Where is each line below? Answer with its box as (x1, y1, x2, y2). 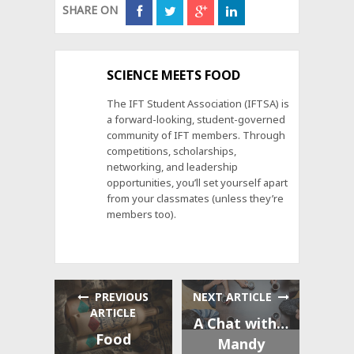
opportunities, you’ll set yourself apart (107, 175, 288, 190)
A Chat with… (193, 313, 288, 333)
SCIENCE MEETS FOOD (107, 66, 241, 84)
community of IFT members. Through (107, 127, 286, 142)
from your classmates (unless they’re (107, 190, 284, 205)
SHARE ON (62, 2, 119, 17)
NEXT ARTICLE (192, 288, 278, 304)
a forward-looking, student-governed (107, 111, 286, 126)
